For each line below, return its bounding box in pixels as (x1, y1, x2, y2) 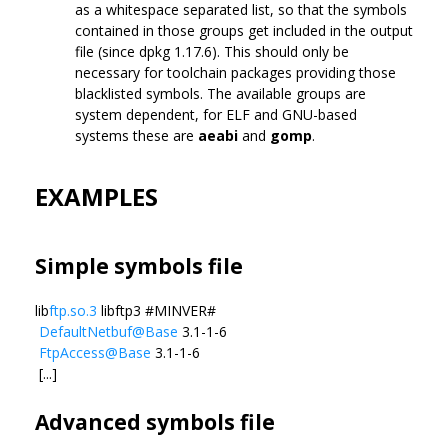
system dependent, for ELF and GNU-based (75, 104, 357, 124)
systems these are (75, 125, 198, 145)
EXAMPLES (35, 179, 158, 213)
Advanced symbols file (35, 407, 275, 436)
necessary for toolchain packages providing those (75, 62, 396, 82)
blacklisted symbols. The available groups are (75, 83, 366, 103)
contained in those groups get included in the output (75, 20, 413, 40)
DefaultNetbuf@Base (39, 321, 178, 341)
